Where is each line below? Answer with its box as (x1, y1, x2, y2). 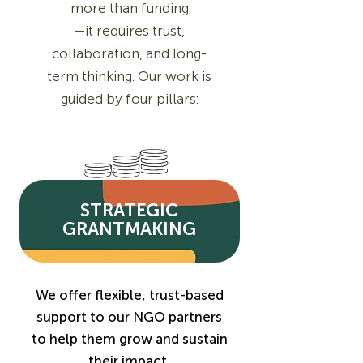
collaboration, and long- (52, 45, 207, 62)
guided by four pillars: (60, 91, 199, 107)
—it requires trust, (74, 23, 185, 39)
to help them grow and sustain (31, 331, 228, 347)
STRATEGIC (80, 199, 178, 221)
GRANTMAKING (62, 218, 196, 240)
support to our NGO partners (36, 309, 222, 325)
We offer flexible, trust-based (35, 287, 224, 303)
